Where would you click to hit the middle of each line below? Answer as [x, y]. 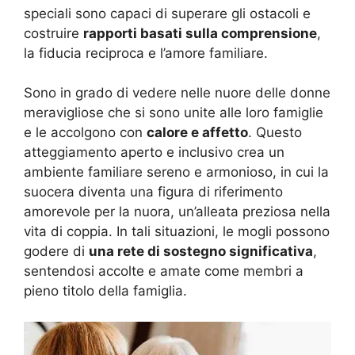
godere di [56, 252]
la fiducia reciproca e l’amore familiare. [146, 53]
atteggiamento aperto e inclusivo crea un [154, 153]
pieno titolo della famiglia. [105, 291]
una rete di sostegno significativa [201, 252]
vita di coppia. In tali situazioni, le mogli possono [177, 232]
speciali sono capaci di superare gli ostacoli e [167, 13]
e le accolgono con [85, 133]
